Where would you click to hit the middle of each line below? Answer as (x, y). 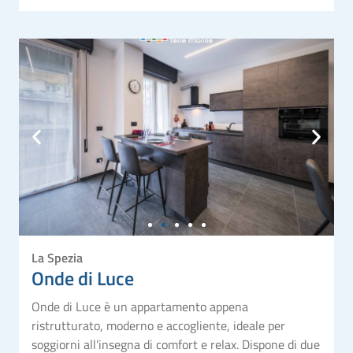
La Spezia (57, 257)
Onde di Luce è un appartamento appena (140, 306)
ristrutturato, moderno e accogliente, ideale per (158, 325)
